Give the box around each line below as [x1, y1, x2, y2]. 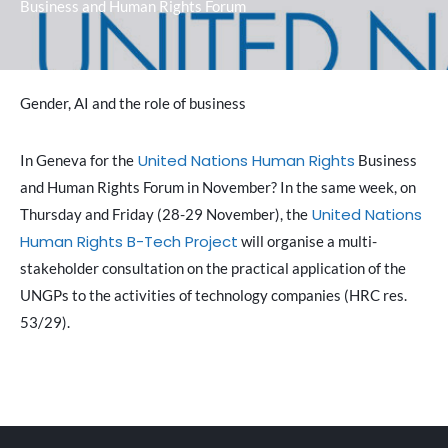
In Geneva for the [20, 150, 134, 169]
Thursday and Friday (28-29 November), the [20, 204, 308, 223]
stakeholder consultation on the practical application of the [20, 258, 406, 277]
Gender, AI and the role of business [20, 93, 246, 112]
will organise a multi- [238, 231, 377, 250]
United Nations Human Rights [138, 149, 355, 171]
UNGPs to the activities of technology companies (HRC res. [20, 285, 407, 304]
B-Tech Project [127, 230, 238, 252]
